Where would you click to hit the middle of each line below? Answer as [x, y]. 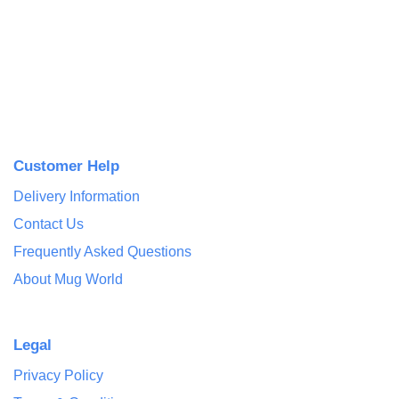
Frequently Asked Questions [102, 252]
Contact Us [49, 224]
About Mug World [68, 279]
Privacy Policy [58, 375]
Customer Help [66, 166]
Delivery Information [77, 196]
